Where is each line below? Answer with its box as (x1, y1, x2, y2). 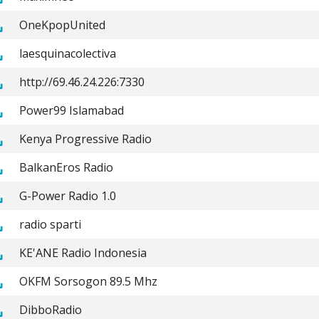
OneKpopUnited (19, 16, 105, 33)
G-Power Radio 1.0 (19, 187, 116, 204)
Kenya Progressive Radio (19, 130, 152, 147)
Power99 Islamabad (19, 102, 124, 118)
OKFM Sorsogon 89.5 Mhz (19, 273, 157, 289)
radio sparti (19, 216, 81, 232)
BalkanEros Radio (19, 159, 113, 175)
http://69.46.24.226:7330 (19, 73, 145, 90)
